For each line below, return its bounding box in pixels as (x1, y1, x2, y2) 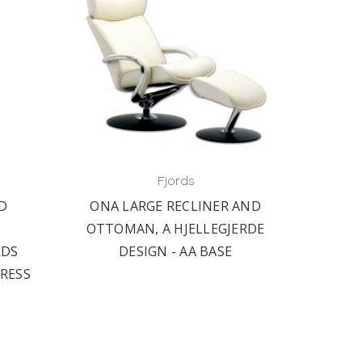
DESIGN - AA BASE (119, 242, 232, 260)
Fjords (156, 173, 195, 188)
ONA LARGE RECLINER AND (90, 197, 261, 215)
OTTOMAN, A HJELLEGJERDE (86, 220, 265, 238)
